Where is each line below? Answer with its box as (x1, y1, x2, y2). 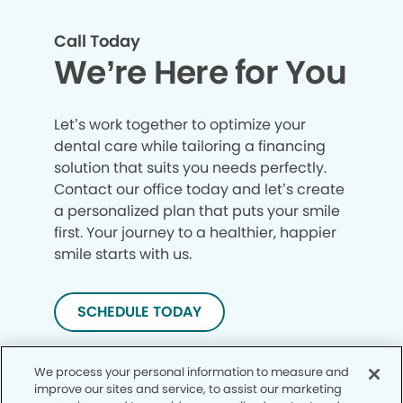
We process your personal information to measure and (34, 363, 350, 381)
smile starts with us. (54, 243, 195, 264)
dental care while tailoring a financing (54, 135, 326, 157)
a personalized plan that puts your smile (54, 200, 340, 221)
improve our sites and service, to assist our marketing (34, 381, 343, 398)
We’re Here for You (54, 49, 347, 95)
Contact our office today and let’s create (54, 178, 345, 200)
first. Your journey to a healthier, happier (54, 221, 336, 243)
